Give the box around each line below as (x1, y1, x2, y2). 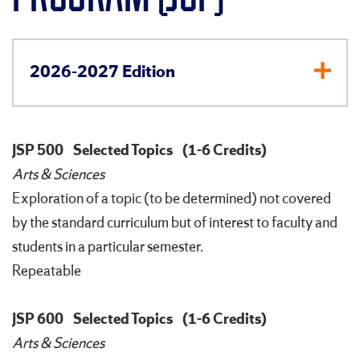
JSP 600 (12, 309, 63, 329)
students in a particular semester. (12, 237, 203, 257)
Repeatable (12, 261, 81, 281)
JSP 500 (12, 141, 63, 161)
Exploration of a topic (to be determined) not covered (12, 189, 331, 209)
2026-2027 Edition (30, 60, 175, 84)
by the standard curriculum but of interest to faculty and (12, 213, 337, 233)
